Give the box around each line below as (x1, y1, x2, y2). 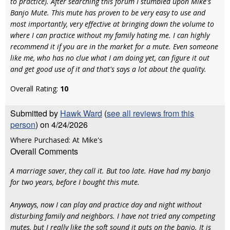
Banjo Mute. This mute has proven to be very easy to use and (10, 8, 205, 17)
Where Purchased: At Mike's (10, 135, 103, 145)
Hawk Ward (60, 107, 102, 119)
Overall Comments (10, 145, 78, 157)
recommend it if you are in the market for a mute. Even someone (10, 42, 218, 51)
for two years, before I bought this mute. (10, 177, 142, 187)
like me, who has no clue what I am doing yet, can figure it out (10, 53, 209, 63)
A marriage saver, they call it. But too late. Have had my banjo (10, 166, 210, 176)
